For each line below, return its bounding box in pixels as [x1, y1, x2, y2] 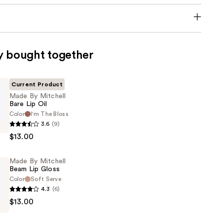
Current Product [11, 81, 63, 88]
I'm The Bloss [31, 111, 69, 117]
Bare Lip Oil [9, 101, 47, 108]
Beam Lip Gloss [9, 166, 60, 173]
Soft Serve [31, 176, 62, 183]
